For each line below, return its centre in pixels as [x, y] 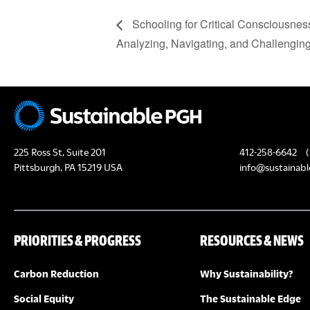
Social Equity [44, 298]
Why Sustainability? [246, 273]
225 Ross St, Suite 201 [60, 152]
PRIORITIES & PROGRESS [78, 240]
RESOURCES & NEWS [252, 240]
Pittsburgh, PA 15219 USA [68, 167]
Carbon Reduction [57, 273]
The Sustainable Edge [250, 298]
